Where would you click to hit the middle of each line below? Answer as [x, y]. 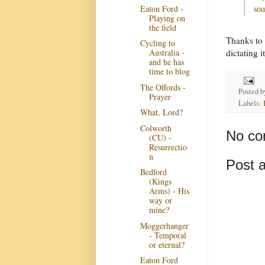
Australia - [167, 52]
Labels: [251, 103]
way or [160, 200]
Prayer [160, 96]
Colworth [156, 128]
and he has [166, 62]
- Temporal [167, 235]
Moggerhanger [164, 225]
